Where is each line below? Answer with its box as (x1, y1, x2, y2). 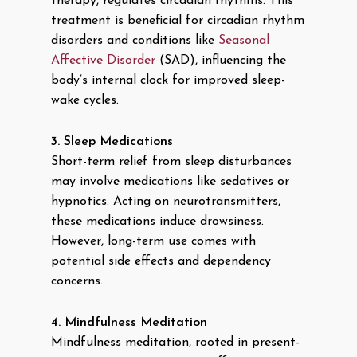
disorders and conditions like (51, 34, 218, 47)
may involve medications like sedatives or (51, 175, 289, 188)
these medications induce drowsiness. (51, 215, 264, 228)
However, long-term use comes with (51, 235, 256, 248)
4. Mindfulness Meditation (51, 316, 207, 329)
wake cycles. (51, 94, 119, 107)
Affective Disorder (51, 54, 155, 67)
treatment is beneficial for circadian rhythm (51, 14, 304, 27)
